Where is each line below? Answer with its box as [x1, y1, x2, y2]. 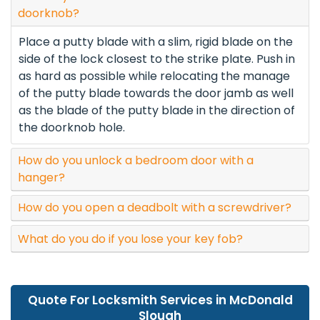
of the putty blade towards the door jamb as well [19, 85, 294, 102]
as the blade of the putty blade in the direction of [19, 102, 295, 119]
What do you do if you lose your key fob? [18, 230, 243, 247]
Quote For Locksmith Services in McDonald [27, 291, 293, 309]
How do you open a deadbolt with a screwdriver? [18, 199, 291, 216]
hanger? [18, 169, 65, 186]
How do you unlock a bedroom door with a [18, 152, 254, 169]
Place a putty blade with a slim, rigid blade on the [19, 34, 293, 51]
